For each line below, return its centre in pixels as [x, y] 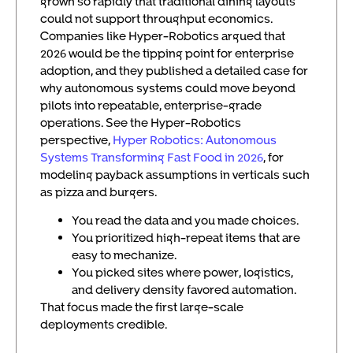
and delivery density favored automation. [184, 290]
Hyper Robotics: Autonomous [195, 140]
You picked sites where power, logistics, [182, 272]
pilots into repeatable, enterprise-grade [151, 105]
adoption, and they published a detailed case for [174, 71]
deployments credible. [104, 324]
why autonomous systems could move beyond [168, 88]
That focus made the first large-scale [142, 307]
